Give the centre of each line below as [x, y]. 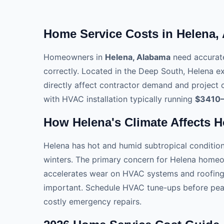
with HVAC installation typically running [119, 99]
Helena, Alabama [138, 57]
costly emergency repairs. [92, 201]
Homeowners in [74, 57]
